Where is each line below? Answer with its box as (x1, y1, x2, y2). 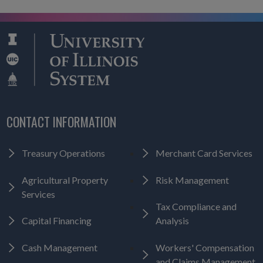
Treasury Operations (21, 147, 105, 159)
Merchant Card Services (156, 147, 252, 159)
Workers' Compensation (156, 242, 254, 253)
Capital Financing (21, 215, 92, 227)
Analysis (156, 215, 189, 227)
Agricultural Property (21, 174, 108, 186)
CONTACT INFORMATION (6, 112, 116, 131)
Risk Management (156, 174, 229, 186)
